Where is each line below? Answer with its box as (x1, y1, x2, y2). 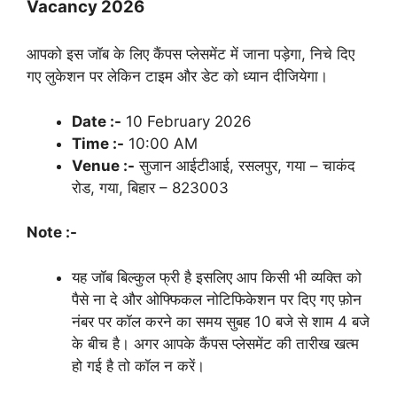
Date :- (72, 112, 121, 130)
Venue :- (72, 156, 135, 175)
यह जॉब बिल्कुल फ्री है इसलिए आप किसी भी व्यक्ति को (72, 268, 362, 286)
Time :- (72, 134, 124, 152)
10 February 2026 (121, 112, 252, 130)
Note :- (27, 223, 77, 242)
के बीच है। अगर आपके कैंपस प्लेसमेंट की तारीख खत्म (72, 334, 359, 353)
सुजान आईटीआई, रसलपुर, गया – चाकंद (135, 156, 355, 175)
